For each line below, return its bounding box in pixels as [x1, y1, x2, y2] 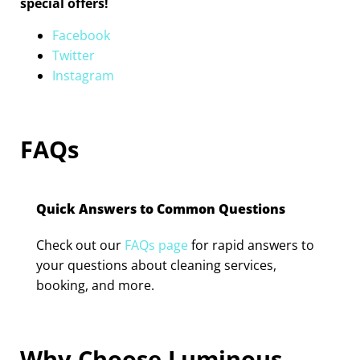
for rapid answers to [188, 235, 314, 254]
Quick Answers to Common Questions [36, 199, 285, 218]
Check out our [36, 235, 125, 254]
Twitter [52, 46, 95, 64]
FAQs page [125, 235, 188, 254]
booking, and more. [36, 276, 154, 294]
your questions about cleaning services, [36, 256, 276, 274]
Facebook [52, 26, 110, 44]
